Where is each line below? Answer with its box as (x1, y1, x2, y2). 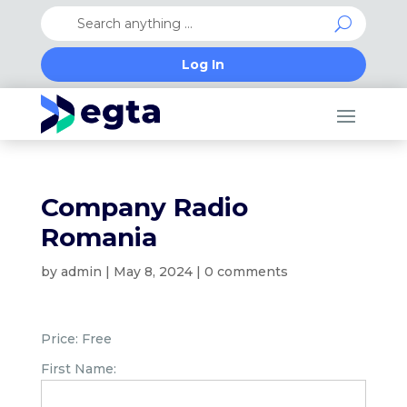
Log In (182, 56, 225, 73)
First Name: (40, 361, 116, 377)
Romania (40, 222, 157, 253)
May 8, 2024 (113, 263, 193, 280)
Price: (40, 331, 78, 347)
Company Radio (40, 192, 248, 223)
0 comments (203, 263, 288, 280)
